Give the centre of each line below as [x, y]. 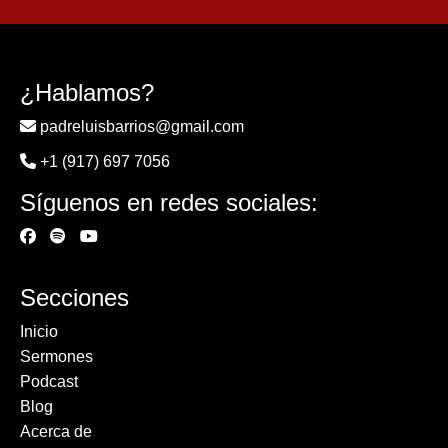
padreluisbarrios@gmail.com [142, 127]
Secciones [74, 298]
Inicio [39, 332]
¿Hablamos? [87, 93]
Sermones [56, 357]
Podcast [49, 382]
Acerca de [56, 432]
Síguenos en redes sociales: [169, 203]
